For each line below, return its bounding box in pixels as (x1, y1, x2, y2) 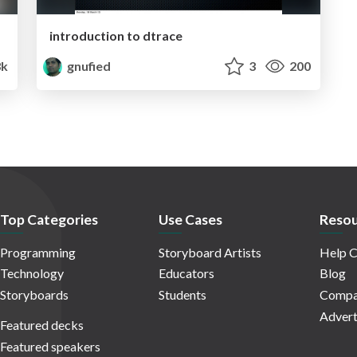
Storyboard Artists (159, 244, 261, 260)
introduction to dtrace (49, 28, 182, 44)
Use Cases (159, 211, 222, 229)
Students (159, 287, 206, 303)
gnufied (65, 58, 112, 74)
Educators (159, 265, 214, 281)
